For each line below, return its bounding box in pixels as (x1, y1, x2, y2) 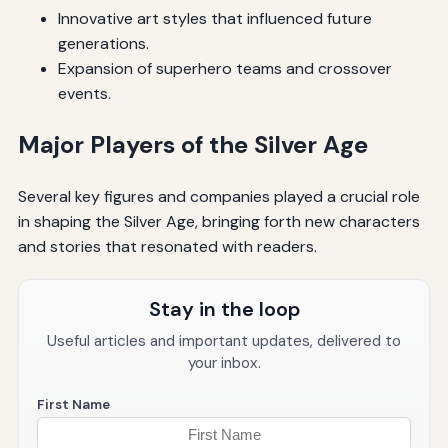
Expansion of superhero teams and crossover (57, 57, 392, 79)
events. (57, 82, 111, 104)
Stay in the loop (148, 295, 300, 322)
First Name (36, 395, 110, 413)
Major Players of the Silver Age (17, 128, 368, 160)
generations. (57, 32, 149, 54)
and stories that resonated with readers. (17, 235, 317, 257)
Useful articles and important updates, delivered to (47, 330, 401, 351)
